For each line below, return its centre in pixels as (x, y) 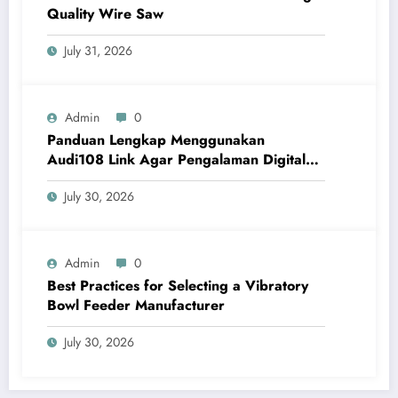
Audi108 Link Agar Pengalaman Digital (176, 160)
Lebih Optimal (93, 179)
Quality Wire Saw (105, 14)
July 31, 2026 (98, 51)
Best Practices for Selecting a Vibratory (178, 286)
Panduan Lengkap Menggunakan (156, 140)
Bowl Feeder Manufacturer (136, 306)
